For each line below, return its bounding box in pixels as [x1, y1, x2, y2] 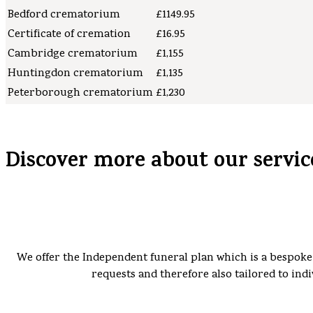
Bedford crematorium [8, 6, 120, 24]
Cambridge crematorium [8, 45, 138, 63]
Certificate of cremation [8, 26, 131, 43]
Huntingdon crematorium [8, 65, 143, 82]
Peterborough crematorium [8, 85, 153, 102]
